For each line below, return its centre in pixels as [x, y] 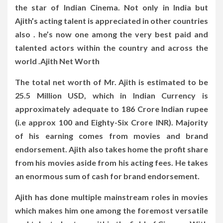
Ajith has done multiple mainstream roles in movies [111, 197]
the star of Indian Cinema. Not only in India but [111, 7]
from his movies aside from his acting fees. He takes [111, 162]
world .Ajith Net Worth [57, 61]
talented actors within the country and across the [111, 47]
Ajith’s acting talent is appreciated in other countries [111, 20]
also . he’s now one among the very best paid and [111, 34]
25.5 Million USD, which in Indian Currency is [111, 95]
